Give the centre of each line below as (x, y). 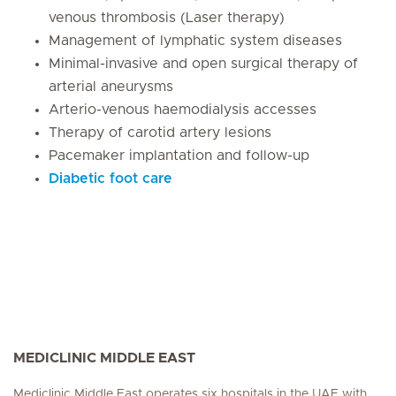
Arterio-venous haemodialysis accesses (183, 110)
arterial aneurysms (111, 87)
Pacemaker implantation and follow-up (179, 156)
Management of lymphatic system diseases (195, 41)
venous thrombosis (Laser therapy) (167, 18)
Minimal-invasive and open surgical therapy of (203, 64)
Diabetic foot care (110, 179)
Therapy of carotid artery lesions (160, 133)
